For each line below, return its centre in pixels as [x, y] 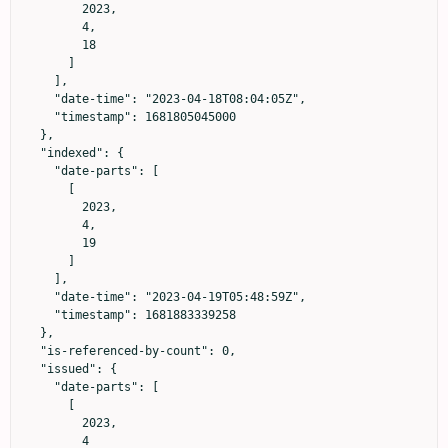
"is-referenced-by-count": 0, [33, 350]
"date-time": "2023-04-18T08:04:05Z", [40, 98]
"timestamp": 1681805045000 [40, 116]
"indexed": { [33, 152]
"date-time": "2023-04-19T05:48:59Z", [40, 296]
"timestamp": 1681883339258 [40, 314]
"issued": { [33, 368]
